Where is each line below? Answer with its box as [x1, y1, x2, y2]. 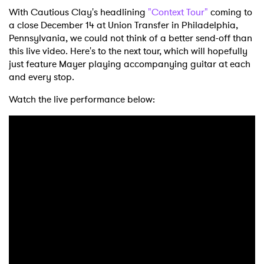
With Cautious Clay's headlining [9, 5, 148, 19]
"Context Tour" [148, 5, 208, 19]
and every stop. [9, 70, 79, 84]
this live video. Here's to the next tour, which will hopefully [9, 44, 247, 58]
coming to [208, 5, 252, 19]
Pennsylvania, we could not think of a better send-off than [9, 31, 252, 45]
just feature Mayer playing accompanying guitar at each [9, 57, 250, 71]
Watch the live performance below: [9, 93, 155, 107]
